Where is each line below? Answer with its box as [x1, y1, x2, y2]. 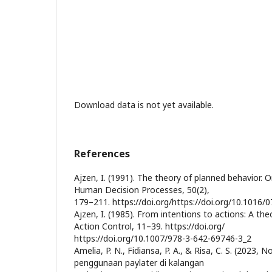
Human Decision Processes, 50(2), [74, 184, 209, 195]
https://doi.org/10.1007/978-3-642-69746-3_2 [74, 233, 251, 244]
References [74, 147, 130, 160]
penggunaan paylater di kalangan [74, 257, 204, 268]
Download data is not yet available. [74, 99, 214, 110]
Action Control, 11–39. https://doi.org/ [74, 220, 225, 232]
